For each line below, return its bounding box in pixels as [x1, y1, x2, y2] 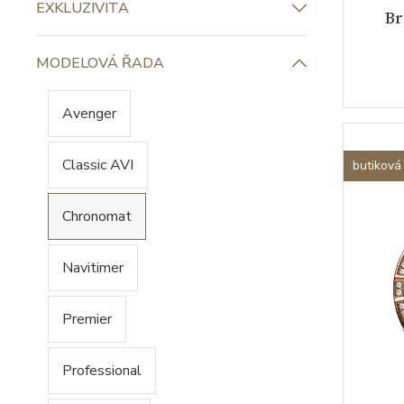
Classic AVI [62, 155, 133, 175]
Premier [62, 309, 112, 329]
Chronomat [62, 207, 132, 226]
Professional [62, 361, 142, 381]
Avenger [62, 104, 116, 124]
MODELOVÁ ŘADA [36, 53, 164, 73]
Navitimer [62, 258, 124, 278]
